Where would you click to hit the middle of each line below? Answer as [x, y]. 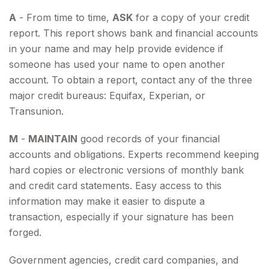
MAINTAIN [53, 139]
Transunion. [36, 111]
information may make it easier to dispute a [107, 201]
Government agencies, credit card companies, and [124, 260]
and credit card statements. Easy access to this [115, 186]
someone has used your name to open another [117, 64]
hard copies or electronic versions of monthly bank [126, 170]
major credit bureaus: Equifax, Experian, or [107, 95]
